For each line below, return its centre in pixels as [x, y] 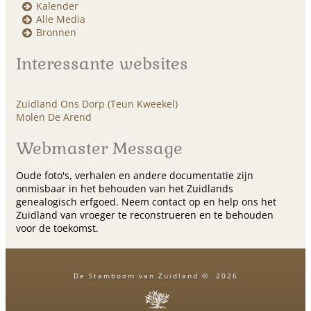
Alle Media [60, 19]
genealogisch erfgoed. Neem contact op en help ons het [146, 202]
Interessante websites [102, 64]
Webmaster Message [99, 149]
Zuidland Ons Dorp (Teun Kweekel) [96, 104]
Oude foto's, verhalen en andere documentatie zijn [134, 176]
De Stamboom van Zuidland [136, 276]
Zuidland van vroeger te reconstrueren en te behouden [144, 215]
